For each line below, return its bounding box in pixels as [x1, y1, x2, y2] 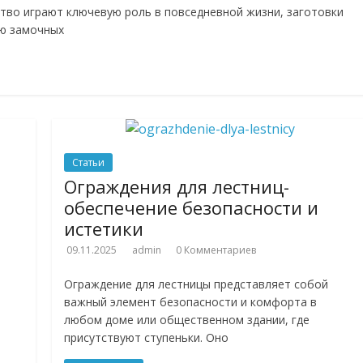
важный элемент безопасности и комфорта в [64, 294, 318, 310]
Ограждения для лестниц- [64, 174, 290, 199]
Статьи [72, 156, 105, 169]
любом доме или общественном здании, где [64, 312, 310, 327]
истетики [64, 216, 144, 241]
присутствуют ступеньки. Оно [64, 330, 229, 345]
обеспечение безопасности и [64, 195, 319, 220]
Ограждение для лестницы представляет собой [64, 276, 329, 292]
